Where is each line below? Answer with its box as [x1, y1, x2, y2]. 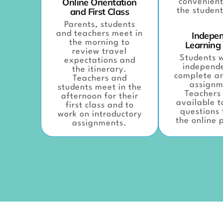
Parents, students [64, 20, 135, 29]
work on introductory [57, 110, 142, 118]
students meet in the [57, 83, 142, 92]
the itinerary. [72, 65, 127, 74]
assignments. [72, 118, 127, 127]
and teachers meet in [56, 29, 143, 38]
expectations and [64, 56, 135, 65]
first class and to [65, 101, 134, 110]
